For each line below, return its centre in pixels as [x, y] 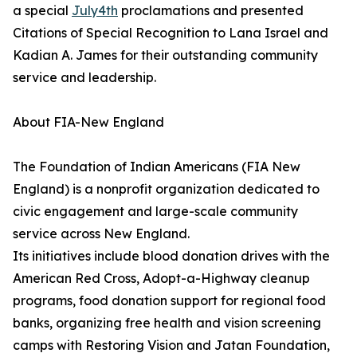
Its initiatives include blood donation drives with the [171, 256]
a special [42, 11]
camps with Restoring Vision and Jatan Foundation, [171, 345]
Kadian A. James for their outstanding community [165, 55]
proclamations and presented [211, 11]
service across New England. [101, 234]
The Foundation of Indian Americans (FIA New [157, 167]
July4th [95, 11]
